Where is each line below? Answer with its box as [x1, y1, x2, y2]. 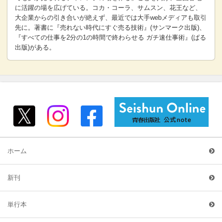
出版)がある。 [15, 44, 55, 52]
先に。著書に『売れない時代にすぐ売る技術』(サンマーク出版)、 [15, 24, 206, 32]
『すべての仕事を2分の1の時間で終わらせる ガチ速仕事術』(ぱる [15, 34, 206, 42]
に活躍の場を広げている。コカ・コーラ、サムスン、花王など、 [15, 4, 202, 12]
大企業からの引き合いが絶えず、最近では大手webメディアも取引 [15, 14, 207, 22]
